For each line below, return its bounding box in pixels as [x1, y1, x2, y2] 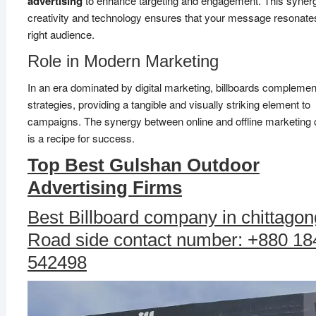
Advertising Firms [27, 177, 182, 198]
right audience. [27, 27, 95, 42]
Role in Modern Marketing [27, 51, 219, 71]
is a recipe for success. [27, 130, 135, 145]
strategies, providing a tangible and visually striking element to [27, 97, 310, 111]
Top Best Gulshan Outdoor [27, 154, 260, 176]
